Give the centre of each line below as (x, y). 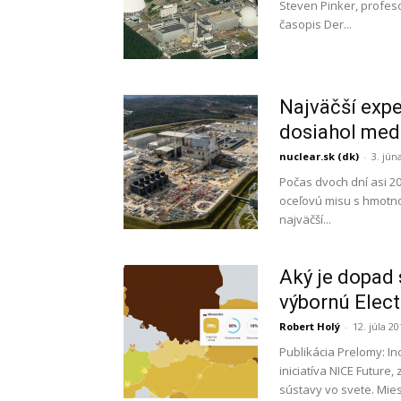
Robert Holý (310, 326)
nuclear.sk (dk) (319, 156)
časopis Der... (316, 24)
